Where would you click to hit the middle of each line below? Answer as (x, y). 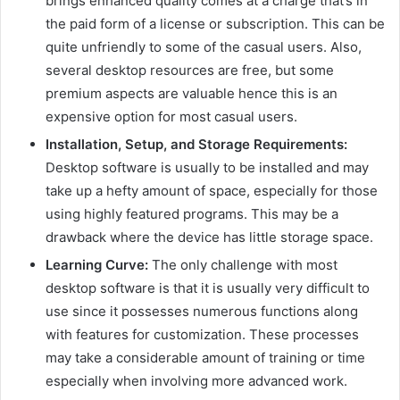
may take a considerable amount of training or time (205, 358)
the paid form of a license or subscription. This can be (215, 24)
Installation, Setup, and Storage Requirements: (196, 145)
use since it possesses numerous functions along (202, 312)
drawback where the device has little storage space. (209, 237)
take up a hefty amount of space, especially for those (212, 191)
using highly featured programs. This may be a (192, 214)
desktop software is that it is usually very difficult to (208, 288)
